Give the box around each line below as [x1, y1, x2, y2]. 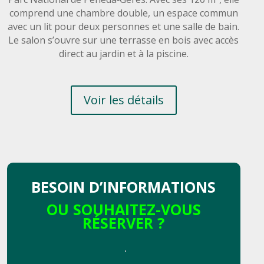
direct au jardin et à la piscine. [58, 47, 189, 60]
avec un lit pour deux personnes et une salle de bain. [8, 19, 240, 33]
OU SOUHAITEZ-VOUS [46, 199, 201, 219]
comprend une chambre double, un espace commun [9, 6, 238, 19]
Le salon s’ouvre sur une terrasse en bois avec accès [8, 33, 239, 47]
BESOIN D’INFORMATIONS [31, 176, 216, 197]
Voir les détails [83, 91, 164, 108]
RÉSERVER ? [82, 212, 165, 233]
